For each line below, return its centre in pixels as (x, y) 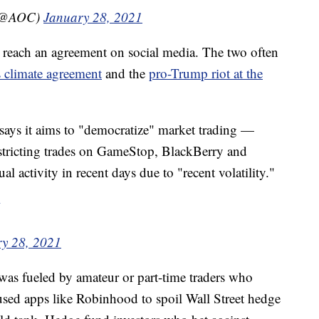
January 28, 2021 (93, 17)
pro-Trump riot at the (206, 73)
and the (125, 73)
